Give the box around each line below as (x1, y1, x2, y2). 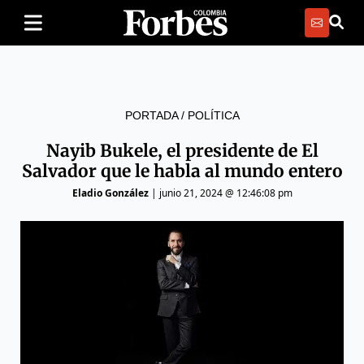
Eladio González (71, 186, 149, 200)
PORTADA (124, 109, 178, 122)
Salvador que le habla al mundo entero (21, 160, 343, 182)
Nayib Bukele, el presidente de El (45, 140, 318, 162)
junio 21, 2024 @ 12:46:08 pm (158, 186, 292, 200)
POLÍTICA (187, 109, 240, 122)
